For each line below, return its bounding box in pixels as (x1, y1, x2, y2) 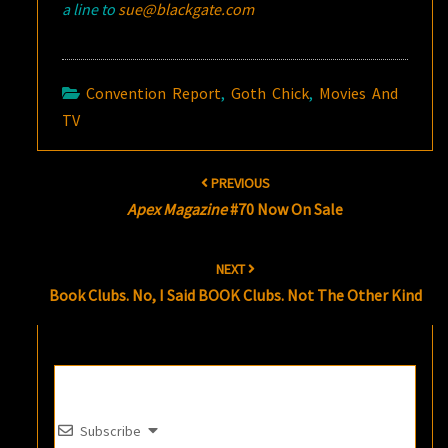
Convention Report (86, 82, 222, 103)
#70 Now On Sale (227, 198, 344, 219)
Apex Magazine (127, 198, 228, 219)
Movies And (319, 82, 399, 103)
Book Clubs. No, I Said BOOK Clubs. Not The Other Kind (48, 284, 422, 305)
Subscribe (80, 422, 142, 441)
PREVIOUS (207, 173, 270, 192)
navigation (6, 176, 108, 204)
